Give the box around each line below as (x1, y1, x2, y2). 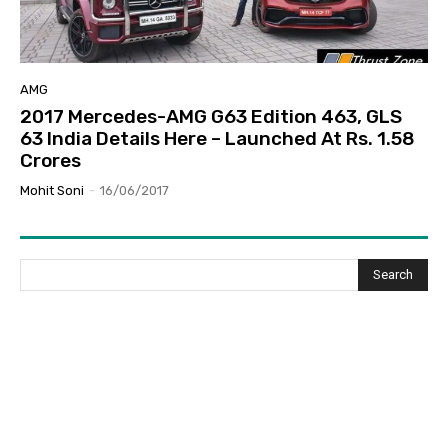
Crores (20, 148, 81, 172)
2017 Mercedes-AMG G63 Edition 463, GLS (20, 104, 402, 128)
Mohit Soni (20, 182, 84, 198)
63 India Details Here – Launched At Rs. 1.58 (20, 126, 415, 150)
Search (373, 267, 413, 283)
